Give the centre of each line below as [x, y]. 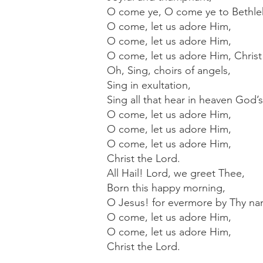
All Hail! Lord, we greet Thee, [176, 173]
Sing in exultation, [149, 85]
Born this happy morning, [166, 188]
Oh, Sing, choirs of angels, [169, 70]
